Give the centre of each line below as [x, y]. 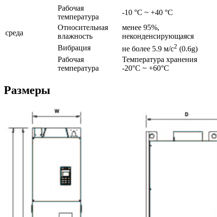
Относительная [83, 28]
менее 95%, [141, 28]
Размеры [27, 90]
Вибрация [74, 48]
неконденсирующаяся [158, 36]
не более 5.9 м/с [148, 49]
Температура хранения [160, 60]
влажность [75, 36]
